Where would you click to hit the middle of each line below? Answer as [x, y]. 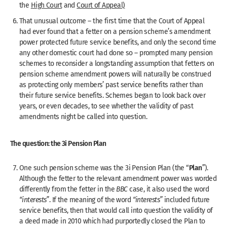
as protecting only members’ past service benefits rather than [111, 84]
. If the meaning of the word [91, 199]
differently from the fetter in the [68, 189]
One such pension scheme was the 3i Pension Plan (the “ [104, 167]
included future [186, 199]
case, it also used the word [168, 189]
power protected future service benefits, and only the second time [118, 42]
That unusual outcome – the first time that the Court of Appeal [112, 21]
